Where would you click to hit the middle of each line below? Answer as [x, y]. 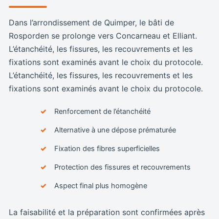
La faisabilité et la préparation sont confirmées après [107, 212]
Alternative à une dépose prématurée [115, 130]
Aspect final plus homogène [100, 186]
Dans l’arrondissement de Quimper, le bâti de [91, 22]
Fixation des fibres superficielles [107, 148]
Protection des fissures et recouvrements [122, 167]
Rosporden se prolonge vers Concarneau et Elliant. [103, 35]
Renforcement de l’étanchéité [102, 111]
